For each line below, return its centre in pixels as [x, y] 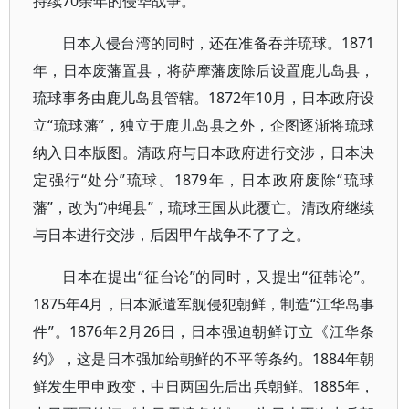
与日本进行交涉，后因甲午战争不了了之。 [172, 235]
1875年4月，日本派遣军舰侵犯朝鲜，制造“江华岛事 [204, 304]
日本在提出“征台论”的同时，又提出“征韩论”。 [219, 277]
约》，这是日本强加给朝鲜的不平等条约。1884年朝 [204, 359]
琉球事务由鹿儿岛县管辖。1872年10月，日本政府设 [204, 98]
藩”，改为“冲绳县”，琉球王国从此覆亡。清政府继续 [204, 207]
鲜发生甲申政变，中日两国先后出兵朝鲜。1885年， [204, 386]
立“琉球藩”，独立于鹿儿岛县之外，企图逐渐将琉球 [204, 125]
